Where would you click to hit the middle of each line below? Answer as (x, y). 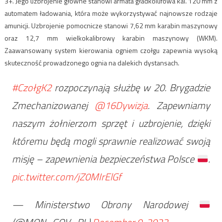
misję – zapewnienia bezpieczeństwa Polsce (104, 159)
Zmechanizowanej (53, 105)
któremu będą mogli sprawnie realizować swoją (111, 141)
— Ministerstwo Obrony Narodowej (105, 204)
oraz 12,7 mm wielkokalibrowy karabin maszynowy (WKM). (111, 38)
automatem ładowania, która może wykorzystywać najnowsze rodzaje (111, 13)
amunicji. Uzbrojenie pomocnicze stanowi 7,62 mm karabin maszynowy (111, 25)
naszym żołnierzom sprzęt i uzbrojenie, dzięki (111, 123)
